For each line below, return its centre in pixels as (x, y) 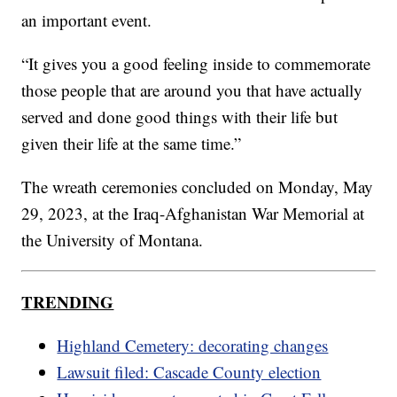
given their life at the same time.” (132, 144)
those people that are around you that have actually (192, 90)
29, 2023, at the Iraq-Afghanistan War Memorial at (193, 214)
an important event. (87, 20)
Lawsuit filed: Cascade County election (189, 372)
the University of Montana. (113, 240)
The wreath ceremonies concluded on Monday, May (198, 187)
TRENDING (68, 302)
